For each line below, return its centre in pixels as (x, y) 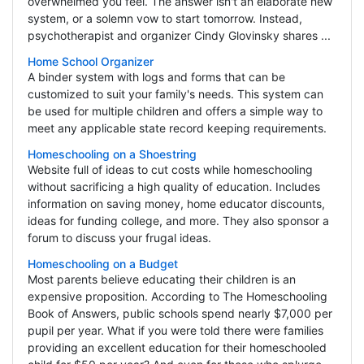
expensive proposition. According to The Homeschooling (177, 297)
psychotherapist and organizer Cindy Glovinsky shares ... (179, 36)
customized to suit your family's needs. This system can (175, 94)
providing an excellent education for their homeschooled (177, 348)
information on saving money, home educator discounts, (176, 204)
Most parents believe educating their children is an (161, 279)
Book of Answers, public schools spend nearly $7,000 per (180, 314)
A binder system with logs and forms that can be (156, 77)
